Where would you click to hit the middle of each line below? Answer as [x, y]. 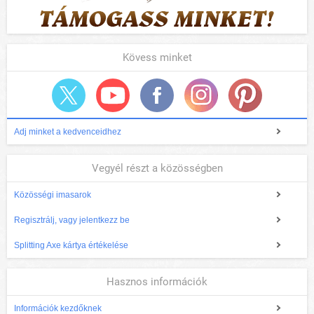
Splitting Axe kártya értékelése [71, 245]
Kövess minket [157, 57]
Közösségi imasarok [53, 194]
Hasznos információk [157, 281]
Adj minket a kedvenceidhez [68, 131]
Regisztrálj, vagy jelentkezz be [72, 220]
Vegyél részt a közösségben [157, 168]
